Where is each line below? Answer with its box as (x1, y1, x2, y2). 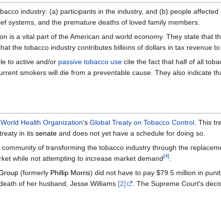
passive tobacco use (58, 58, 122, 66)
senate (36, 129, 57, 138)
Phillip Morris (50, 169, 90, 177)
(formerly (18, 169, 50, 177)
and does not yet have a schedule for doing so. (57, 129, 205, 138)
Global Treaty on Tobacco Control (90, 118, 194, 127)
